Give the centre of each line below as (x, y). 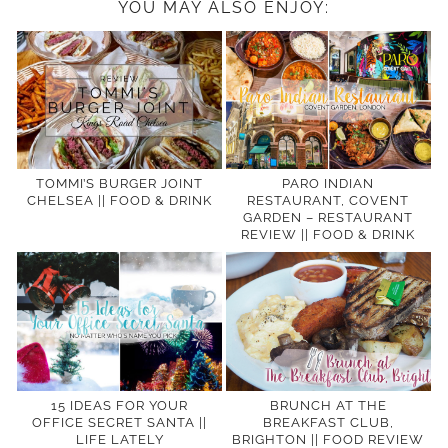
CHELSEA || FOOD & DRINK (119, 201)
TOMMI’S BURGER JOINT (119, 184)
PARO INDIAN (328, 184)
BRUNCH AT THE (328, 405)
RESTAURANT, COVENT (328, 201)
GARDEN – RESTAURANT (328, 218)
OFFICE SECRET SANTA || (119, 422)
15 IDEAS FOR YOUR (119, 405)
